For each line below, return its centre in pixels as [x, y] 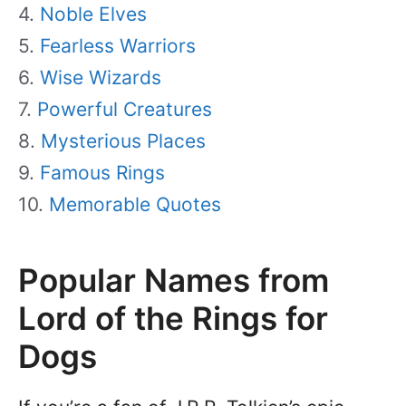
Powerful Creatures [125, 109]
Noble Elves [93, 14]
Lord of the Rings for [173, 318]
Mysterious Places [123, 141]
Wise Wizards [101, 77]
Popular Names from [174, 280]
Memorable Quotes [135, 204]
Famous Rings [102, 173]
